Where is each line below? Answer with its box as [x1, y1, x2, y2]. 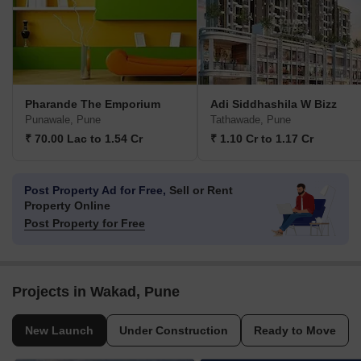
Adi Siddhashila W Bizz [210, 98, 337, 111]
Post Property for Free [24, 217, 145, 230]
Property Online [24, 199, 110, 213]
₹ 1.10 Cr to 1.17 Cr [210, 132, 313, 146]
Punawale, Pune [25, 114, 101, 127]
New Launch [25, 324, 93, 338]
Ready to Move [254, 324, 336, 338]
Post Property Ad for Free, [24, 184, 166, 197]
